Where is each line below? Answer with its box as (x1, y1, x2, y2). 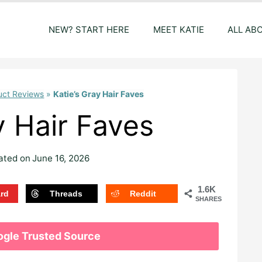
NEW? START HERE (49, 24, 129, 36)
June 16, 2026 (32, 152, 90, 164)
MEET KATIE (153, 24, 204, 36)
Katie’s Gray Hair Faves (53, 89, 144, 99)
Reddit (129, 189, 156, 199)
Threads (50, 189, 83, 199)
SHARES (195, 195, 222, 203)
